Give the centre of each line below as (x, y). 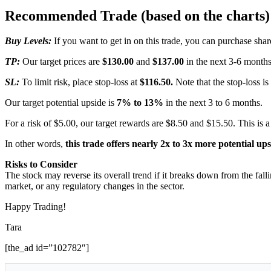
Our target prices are (62, 62)
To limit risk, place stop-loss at (81, 82)
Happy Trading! (35, 207)
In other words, (35, 144)
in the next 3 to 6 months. (214, 103)
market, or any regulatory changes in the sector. (95, 186)
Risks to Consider (41, 165)
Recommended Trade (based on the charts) (137, 15)
